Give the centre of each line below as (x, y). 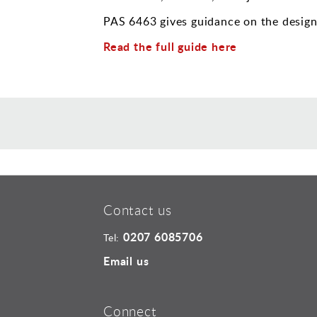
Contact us (138, 210)
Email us (126, 260)
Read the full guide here (171, 47)
